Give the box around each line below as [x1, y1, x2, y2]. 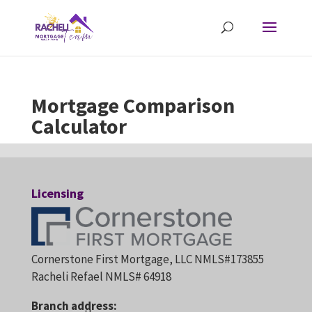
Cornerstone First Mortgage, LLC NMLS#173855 [31, 251, 266, 267]
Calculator [31, 113, 127, 139]
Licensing [31, 185, 84, 201]
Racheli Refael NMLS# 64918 [31, 269, 171, 285]
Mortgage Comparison [31, 92, 235, 118]
